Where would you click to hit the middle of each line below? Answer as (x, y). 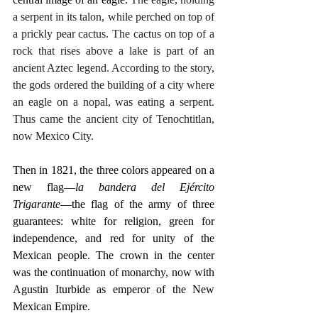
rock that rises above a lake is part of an (114, 50)
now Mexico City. (53, 136)
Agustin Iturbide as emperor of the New (114, 289)
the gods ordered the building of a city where (114, 84)
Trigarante (37, 204)
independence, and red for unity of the (114, 238)
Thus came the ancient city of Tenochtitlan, (114, 119)
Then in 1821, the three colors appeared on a (114, 170)
